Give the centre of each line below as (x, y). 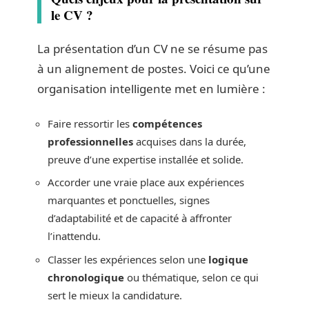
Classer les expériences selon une (128, 259)
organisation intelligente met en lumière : (151, 89)
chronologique (86, 277)
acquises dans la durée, (190, 141)
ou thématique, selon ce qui (191, 277)
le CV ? (72, 14)
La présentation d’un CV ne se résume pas (152, 49)
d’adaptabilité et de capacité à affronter (140, 218)
